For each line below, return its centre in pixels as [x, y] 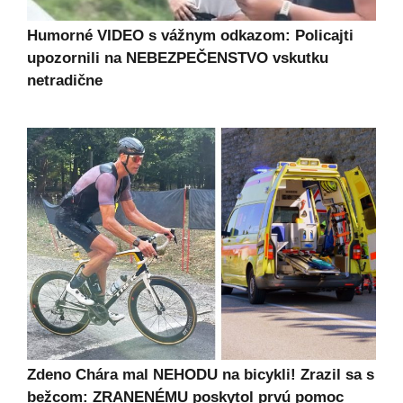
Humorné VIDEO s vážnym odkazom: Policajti [190, 35]
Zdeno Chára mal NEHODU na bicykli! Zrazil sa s [201, 375]
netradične [65, 80]
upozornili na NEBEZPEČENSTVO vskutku [178, 58]
